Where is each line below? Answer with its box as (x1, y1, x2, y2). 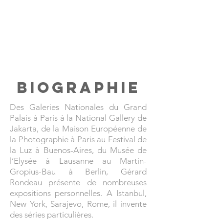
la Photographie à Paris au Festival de (10, 134, 147, 144)
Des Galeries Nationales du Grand (10, 102, 147, 112)
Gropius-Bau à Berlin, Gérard (10, 167, 147, 176)
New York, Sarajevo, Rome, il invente (10, 199, 147, 209)
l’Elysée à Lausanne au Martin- (10, 156, 147, 166)
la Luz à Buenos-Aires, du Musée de (10, 145, 147, 155)
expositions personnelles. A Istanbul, (10, 188, 147, 198)
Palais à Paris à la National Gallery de (10, 113, 147, 123)
